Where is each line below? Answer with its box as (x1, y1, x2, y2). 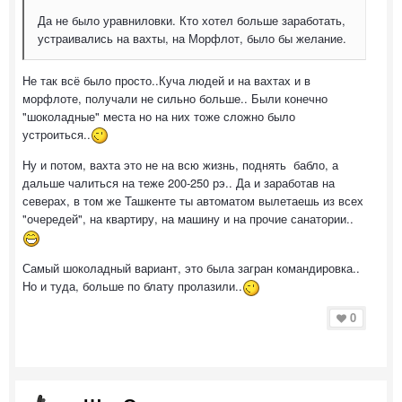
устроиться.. (22, 125, 91, 143)
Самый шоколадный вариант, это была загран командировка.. (22, 259, 360, 277)
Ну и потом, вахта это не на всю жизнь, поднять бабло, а (22, 156, 338, 174)
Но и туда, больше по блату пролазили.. (22, 277, 242, 295)
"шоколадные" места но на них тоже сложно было (22, 107, 295, 125)
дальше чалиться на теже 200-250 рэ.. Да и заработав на (22, 174, 335, 192)
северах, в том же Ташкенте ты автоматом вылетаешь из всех (22, 192, 363, 210)
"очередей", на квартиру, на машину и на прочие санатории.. (22, 210, 354, 228)
